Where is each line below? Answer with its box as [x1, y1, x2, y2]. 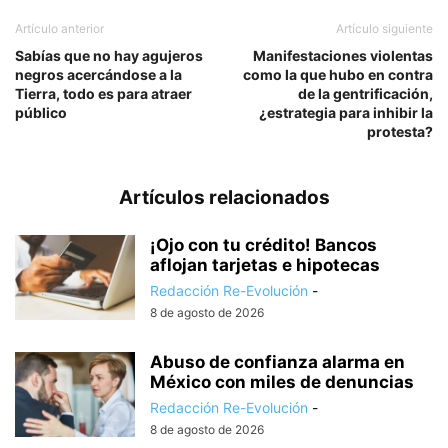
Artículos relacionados [118, 185, 330, 209]
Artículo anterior [15, 20, 104, 36]
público [15, 103, 67, 121]
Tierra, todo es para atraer [15, 84, 192, 102]
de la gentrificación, [298, 84, 433, 102]
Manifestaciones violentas [253, 46, 433, 64]
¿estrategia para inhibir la [259, 103, 433, 121]
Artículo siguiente [336, 20, 433, 36]
